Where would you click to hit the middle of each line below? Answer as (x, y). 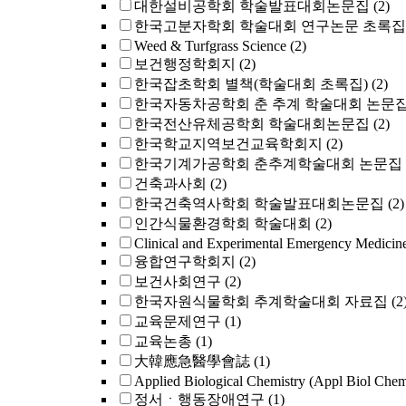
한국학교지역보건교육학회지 (228, 144)
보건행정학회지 (185, 64)
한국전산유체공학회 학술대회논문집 (252, 124)
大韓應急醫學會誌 (192, 361)
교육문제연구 (178, 321)
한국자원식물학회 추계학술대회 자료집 (261, 301)
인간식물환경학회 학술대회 (223, 223)
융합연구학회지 (185, 261)
